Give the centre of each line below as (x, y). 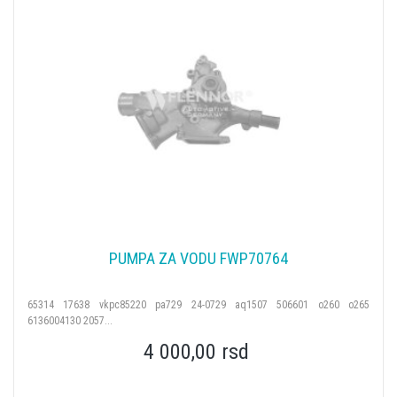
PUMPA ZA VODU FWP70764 (198, 258)
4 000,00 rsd (196, 351)
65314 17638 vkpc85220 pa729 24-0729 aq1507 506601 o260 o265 (198, 304)
